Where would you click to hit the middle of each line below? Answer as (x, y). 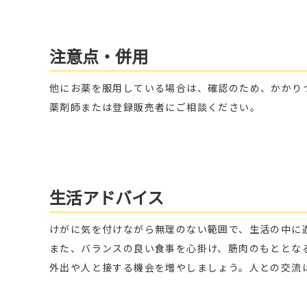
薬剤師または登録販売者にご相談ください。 (155, 107)
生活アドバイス (107, 198)
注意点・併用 (99, 57)
